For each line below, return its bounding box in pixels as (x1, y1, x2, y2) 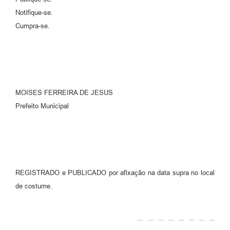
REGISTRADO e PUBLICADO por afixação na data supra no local (15, 168, 215, 177)
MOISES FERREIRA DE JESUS (15, 88, 113, 97)
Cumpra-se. (15, 22, 50, 30)
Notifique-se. (15, 8, 53, 16)
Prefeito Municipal (15, 102, 69, 110)
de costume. (15, 182, 52, 190)
